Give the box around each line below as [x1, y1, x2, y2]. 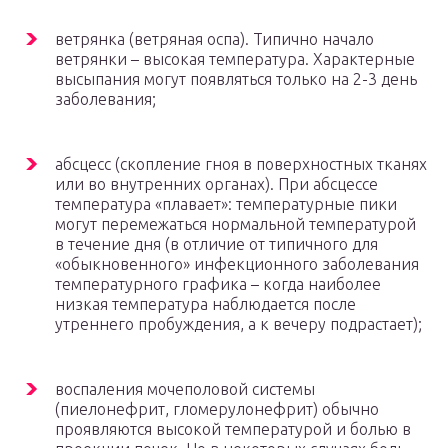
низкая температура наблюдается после [55, 295, 356, 314]
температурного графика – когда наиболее [55, 275, 381, 294]
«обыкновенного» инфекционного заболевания [55, 255, 419, 274]
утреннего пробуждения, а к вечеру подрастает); [55, 315, 422, 334]
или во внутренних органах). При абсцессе [55, 175, 378, 194]
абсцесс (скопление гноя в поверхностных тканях [55, 155, 427, 174]
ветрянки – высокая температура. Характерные [55, 50, 415, 69]
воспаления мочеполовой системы [55, 380, 315, 399]
